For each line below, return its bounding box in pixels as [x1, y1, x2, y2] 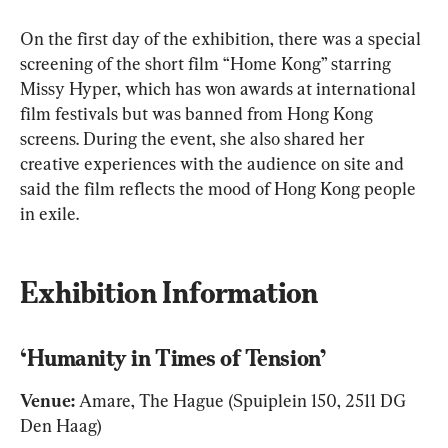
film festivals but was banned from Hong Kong [20, 103, 377, 125]
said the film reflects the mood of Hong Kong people [20, 178, 420, 200]
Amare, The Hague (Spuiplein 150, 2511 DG [75, 390, 411, 412]
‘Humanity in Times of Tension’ [20, 345, 327, 372]
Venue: [20, 390, 75, 412]
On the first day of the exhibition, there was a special [20, 28, 425, 50]
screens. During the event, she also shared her [20, 128, 369, 150]
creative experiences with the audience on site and [20, 153, 408, 175]
